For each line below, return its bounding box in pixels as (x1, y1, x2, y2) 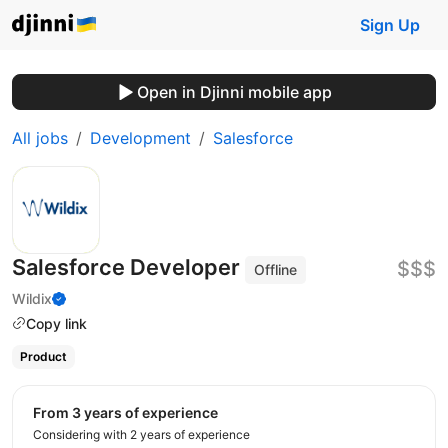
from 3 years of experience (41, 403, 218, 421)
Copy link (26, 314, 87, 332)
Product (19, 349, 67, 365)
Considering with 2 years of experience (33, 426, 250, 442)
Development (90, 128, 191, 148)
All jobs (12, 128, 68, 148)
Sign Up (360, 15, 420, 35)
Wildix (12, 289, 52, 307)
